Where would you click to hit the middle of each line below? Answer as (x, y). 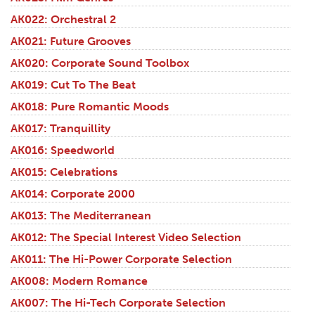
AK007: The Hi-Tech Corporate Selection (118, 303)
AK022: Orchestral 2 (63, 20)
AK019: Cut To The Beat (73, 85)
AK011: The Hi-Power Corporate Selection (121, 259)
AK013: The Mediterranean (81, 216)
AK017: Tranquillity (60, 129)
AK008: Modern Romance (79, 281)
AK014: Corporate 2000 (73, 194)
